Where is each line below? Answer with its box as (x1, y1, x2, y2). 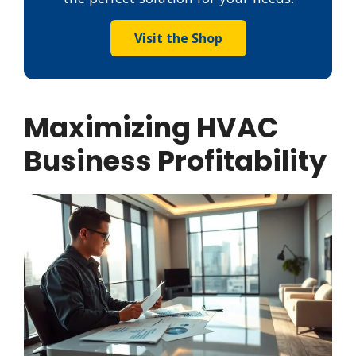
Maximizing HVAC (24, 108, 279, 148)
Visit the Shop (133, 29, 222, 48)
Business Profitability (24, 141, 327, 181)
